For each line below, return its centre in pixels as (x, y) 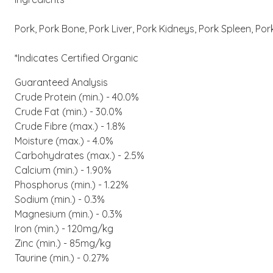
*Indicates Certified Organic (76, 58)
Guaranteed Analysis (61, 82)
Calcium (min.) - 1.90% (63, 170)
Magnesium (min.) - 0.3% (69, 214)
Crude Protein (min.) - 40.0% (77, 97)
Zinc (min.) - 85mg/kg (63, 243)
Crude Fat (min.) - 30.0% (69, 112)
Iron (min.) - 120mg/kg (64, 229)
